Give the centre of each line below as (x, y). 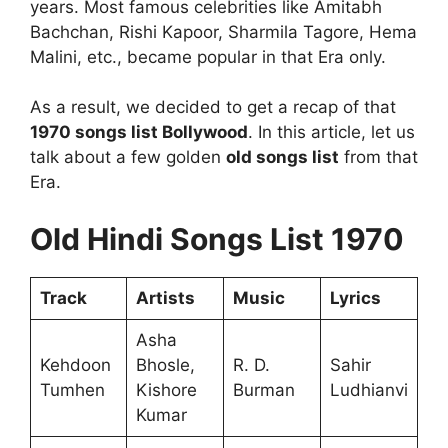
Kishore (166, 389)
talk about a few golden (128, 157)
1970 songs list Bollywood (139, 132)
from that (378, 157)
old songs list (282, 157)
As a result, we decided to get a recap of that (213, 107)
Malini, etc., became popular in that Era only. (210, 56)
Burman (263, 389)
